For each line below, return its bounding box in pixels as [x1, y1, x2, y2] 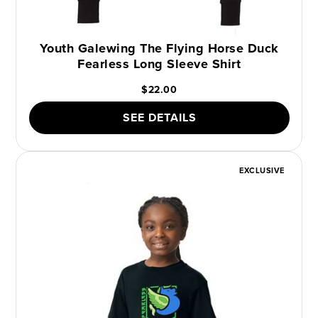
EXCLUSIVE [239, 164, 285, 176]
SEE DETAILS [122, 109, 197, 126]
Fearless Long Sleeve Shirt [77, 54, 241, 73]
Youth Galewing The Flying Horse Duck [39, 38, 279, 57]
